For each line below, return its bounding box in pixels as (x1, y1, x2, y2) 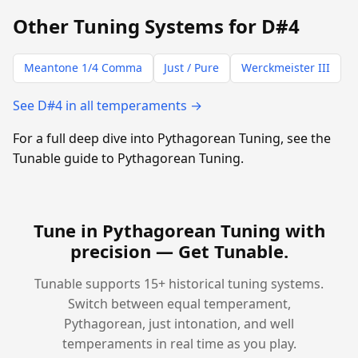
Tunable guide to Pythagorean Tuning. (13, 149, 244, 167)
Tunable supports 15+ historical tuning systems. (34, 274, 324, 292)
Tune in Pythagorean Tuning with (33, 217, 325, 242)
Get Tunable (177, 238, 284, 263)
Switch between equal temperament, (67, 294, 291, 312)
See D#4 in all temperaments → (13, 96, 202, 114)
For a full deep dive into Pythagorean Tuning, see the (13, 129, 331, 147)
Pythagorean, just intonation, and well (64, 314, 294, 332)
